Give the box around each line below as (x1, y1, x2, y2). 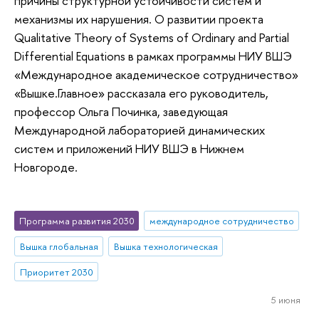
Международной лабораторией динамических (14, 122, 265, 139)
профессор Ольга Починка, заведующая (14, 103, 228, 120)
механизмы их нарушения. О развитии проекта (14, 11, 263, 28)
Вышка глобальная (19, 239, 98, 253)
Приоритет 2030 (19, 265, 93, 278)
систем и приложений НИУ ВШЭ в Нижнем (14, 140, 244, 157)
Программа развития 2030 (19, 214, 135, 227)
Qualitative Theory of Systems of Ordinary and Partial (14, 29, 289, 46)
